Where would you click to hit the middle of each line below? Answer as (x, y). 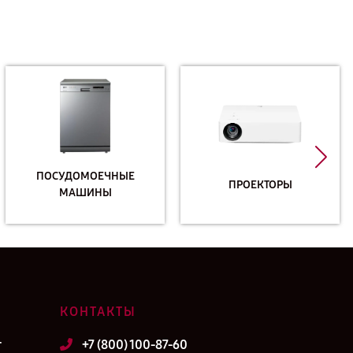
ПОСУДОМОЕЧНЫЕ (85, 176)
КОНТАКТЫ (98, 312)
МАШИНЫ (85, 193)
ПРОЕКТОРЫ (260, 184)
